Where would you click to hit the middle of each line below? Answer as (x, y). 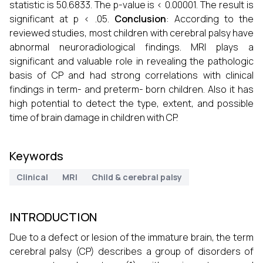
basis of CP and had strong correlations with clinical (131, 75)
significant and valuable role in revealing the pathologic (131, 61)
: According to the (210, 19)
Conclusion (140, 19)
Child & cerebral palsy (137, 177)
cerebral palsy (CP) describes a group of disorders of (131, 251)
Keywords (36, 156)
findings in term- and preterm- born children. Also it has (131, 89)
